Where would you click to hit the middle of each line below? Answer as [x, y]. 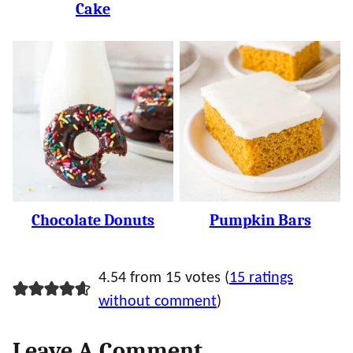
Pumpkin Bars [260, 220]
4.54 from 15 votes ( [163, 278]
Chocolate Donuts [93, 220]
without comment [157, 302]
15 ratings [261, 278]
